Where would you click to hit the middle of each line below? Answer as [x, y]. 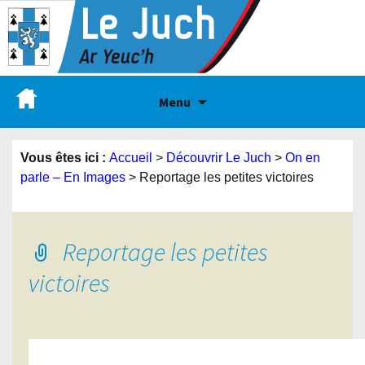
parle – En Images [73, 177]
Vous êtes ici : [65, 158]
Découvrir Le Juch [219, 158]
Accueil [131, 158]
